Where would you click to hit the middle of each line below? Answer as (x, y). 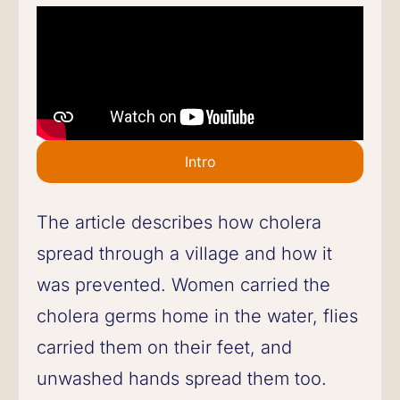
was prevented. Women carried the (183, 284)
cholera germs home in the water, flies (197, 316)
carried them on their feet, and (164, 347)
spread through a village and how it (184, 253)
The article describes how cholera (179, 222)
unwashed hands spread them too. (182, 378)
